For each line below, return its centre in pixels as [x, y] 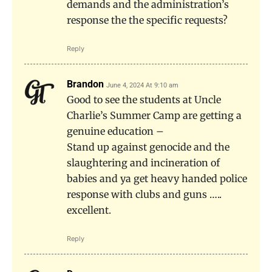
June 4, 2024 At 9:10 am [142, 85]
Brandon [85, 84]
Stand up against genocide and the [148, 147]
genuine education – [115, 131]
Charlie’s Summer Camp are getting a [154, 115]
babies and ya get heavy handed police [157, 178]
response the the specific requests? [147, 20]
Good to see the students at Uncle [144, 99]
